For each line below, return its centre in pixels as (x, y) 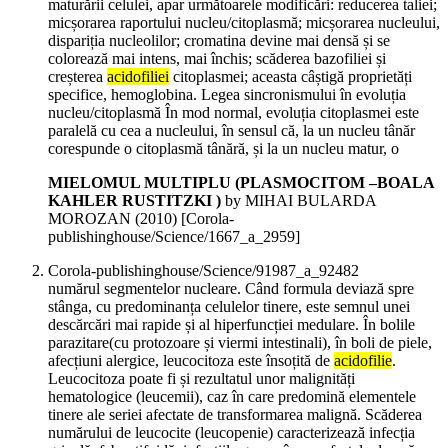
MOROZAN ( (94, 219)
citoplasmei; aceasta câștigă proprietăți (290, 77)
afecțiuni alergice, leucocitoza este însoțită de (191, 361)
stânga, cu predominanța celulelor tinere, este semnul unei (229, 307)
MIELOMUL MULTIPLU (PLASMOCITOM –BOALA (241, 183)
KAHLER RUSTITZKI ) (134, 201)
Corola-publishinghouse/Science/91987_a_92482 (203, 271)
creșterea (77, 77)
